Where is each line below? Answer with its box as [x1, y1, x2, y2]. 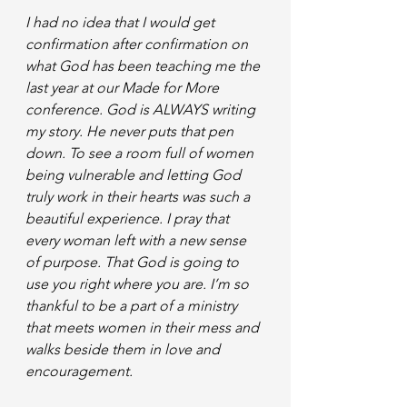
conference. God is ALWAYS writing [25, 101, 259, 118]
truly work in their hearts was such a [25, 188, 253, 205]
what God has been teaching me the [25, 57, 263, 74]
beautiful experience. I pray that [25, 210, 233, 227]
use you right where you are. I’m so [25, 275, 253, 293]
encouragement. [25, 362, 133, 380]
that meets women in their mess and [25, 319, 263, 336]
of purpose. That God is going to [25, 253, 243, 271]
